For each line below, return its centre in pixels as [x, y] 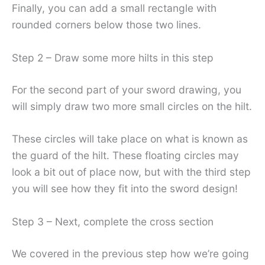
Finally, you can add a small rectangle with [114, 8]
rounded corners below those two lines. [106, 24]
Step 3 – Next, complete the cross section [113, 221]
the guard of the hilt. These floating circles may [125, 156]
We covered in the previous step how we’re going [130, 253]
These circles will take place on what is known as [130, 139]
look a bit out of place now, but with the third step [131, 172]
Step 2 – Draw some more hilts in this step [113, 57]
